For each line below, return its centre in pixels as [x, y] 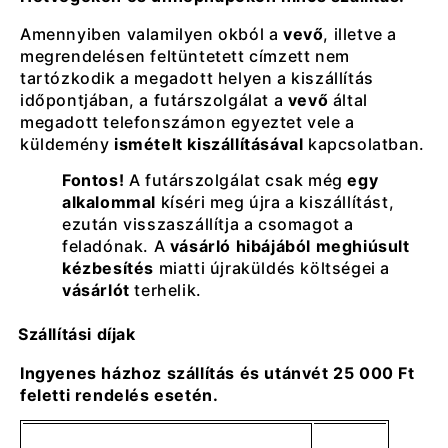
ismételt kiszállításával [209, 143]
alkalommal [109, 201]
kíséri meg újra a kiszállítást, [275, 201]
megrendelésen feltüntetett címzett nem [185, 55]
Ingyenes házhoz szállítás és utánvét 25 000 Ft [217, 372]
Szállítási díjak [77, 333]
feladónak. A [116, 245]
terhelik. [165, 289]
